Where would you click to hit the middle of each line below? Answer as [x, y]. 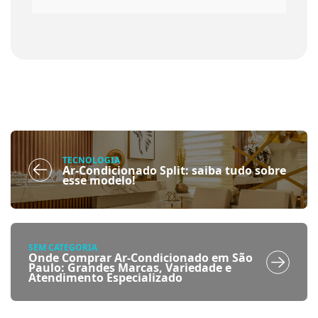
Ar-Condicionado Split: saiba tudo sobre [174, 170]
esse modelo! [99, 180]
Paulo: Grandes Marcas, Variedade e [130, 267]
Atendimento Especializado [105, 277]
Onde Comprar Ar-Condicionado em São [141, 257]
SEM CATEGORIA [63, 247]
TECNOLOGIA [91, 160]
